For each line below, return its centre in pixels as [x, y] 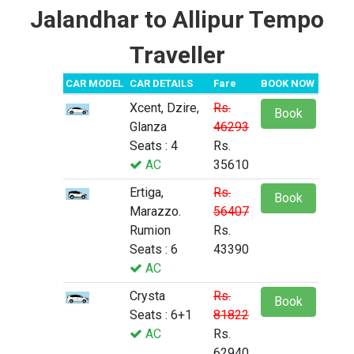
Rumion [150, 231]
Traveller [177, 55]
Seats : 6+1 [161, 315]
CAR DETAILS [161, 84]
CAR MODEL [94, 84]
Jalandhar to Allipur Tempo [177, 20]
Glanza [148, 127]
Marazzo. [155, 212]
